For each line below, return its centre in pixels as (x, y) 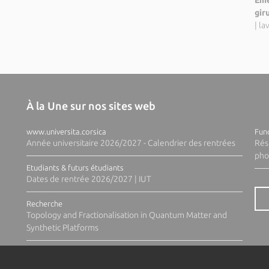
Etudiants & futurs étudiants (75, 168)
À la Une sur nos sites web (91, 106)
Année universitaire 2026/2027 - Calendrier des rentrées (131, 143)
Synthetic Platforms (62, 228)
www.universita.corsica (66, 131)
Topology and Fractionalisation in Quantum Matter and (126, 215)
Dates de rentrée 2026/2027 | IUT (89, 179)
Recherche (44, 204)
